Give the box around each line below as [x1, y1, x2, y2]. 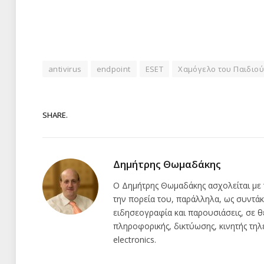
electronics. [113, 234, 156, 246]
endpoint [96, 64, 131, 75]
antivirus [48, 64, 82, 75]
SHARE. [42, 109, 68, 120]
